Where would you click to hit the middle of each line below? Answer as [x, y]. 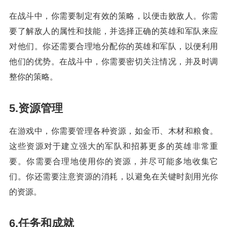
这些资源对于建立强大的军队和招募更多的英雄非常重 [113, 146]
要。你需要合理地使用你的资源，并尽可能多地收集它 [113, 162]
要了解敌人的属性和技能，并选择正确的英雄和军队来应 [113, 31]
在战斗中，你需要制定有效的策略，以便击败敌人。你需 [113, 16]
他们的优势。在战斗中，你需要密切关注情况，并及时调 [113, 62]
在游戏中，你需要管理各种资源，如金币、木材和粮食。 [113, 131]
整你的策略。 [33, 77]
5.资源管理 [36, 108]
